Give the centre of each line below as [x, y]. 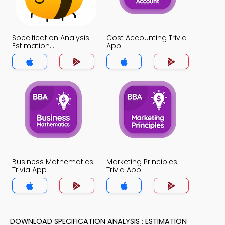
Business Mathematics [53, 162]
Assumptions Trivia [46, 54]
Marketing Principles [142, 162]
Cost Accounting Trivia [147, 38]
